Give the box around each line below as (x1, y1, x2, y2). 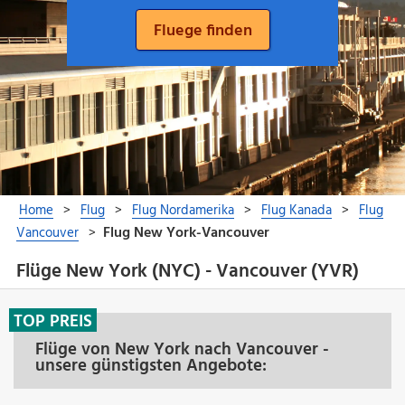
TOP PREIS (14, 307, 92, 335)
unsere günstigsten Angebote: (35, 352, 267, 380)
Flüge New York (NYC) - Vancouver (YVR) (15, 257, 359, 287)
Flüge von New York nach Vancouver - (35, 335, 329, 363)
